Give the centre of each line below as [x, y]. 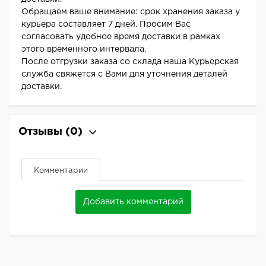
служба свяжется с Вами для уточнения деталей [124, 75]
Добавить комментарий [133, 202]
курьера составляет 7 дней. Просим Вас [106, 25]
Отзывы [42, 132]
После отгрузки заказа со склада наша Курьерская [130, 62]
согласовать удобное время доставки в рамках [121, 37]
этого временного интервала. [84, 50]
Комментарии [61, 171]
